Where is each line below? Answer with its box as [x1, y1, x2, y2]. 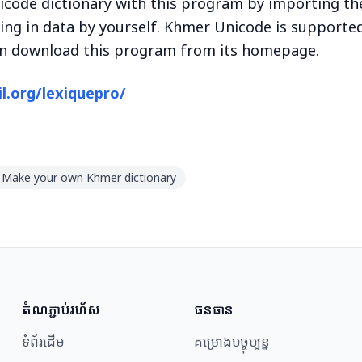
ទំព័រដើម [21, 333, 64, 351]
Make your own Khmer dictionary [2, 170, 176, 186]
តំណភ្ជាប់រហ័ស [21, 301, 100, 319]
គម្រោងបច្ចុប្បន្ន [193, 333, 270, 351]
